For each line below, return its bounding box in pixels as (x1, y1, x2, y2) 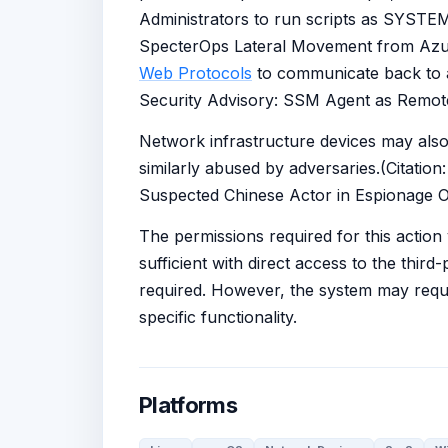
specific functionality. (139, 307, 297, 327)
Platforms (139, 392, 238, 418)
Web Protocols (139, 63, 252, 83)
